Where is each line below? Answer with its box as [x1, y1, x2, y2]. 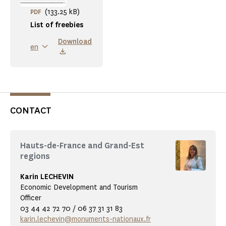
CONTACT [10, 104, 51, 117]
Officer [20, 193, 41, 203]
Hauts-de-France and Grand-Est [20, 140, 144, 151]
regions [20, 151, 50, 162]
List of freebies [30, 20, 83, 30]
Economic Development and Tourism [20, 183, 138, 193]
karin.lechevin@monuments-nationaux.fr [20, 214, 151, 224]
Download [58, 37, 92, 47]
